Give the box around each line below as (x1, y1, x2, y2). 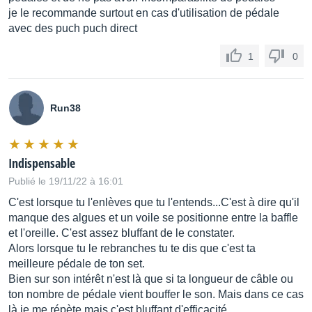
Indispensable (8, 155, 75, 171)
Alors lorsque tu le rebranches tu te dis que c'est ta (8, 242, 256, 254)
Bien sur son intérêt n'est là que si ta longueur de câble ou (8, 273, 293, 285)
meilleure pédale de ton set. (8, 258, 145, 270)
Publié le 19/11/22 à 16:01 (8, 175, 123, 187)
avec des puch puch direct (8, 22, 137, 34)
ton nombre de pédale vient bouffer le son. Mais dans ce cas (8, 288, 304, 300)
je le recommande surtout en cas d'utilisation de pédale (8, 7, 279, 19)
